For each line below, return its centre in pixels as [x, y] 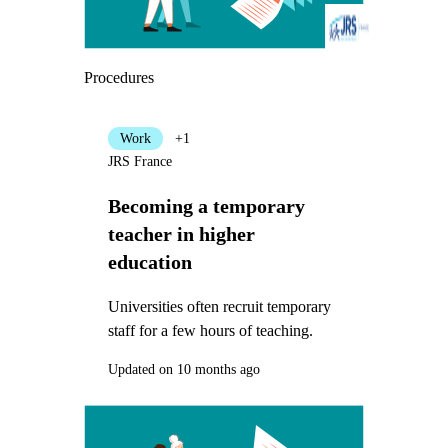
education [149, 262]
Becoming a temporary [206, 206]
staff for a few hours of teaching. [210, 330]
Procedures [118, 78]
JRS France [139, 162]
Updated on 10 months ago [183, 370]
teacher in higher [181, 234]
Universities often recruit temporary [219, 306]
